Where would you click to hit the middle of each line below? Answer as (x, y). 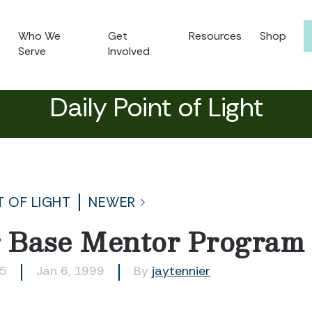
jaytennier (181, 271)
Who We (40, 36)
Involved (129, 51)
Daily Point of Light (156, 107)
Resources (215, 36)
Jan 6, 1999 (70, 271)
